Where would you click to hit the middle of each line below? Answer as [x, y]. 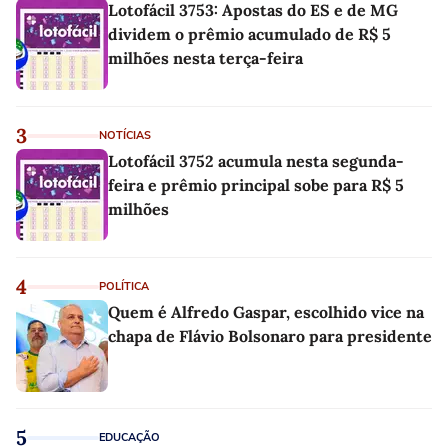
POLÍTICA [124, 286]
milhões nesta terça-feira [205, 57]
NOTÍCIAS [125, 135]
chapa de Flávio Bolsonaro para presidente [270, 335]
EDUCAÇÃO [129, 437]
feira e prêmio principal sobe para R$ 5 [256, 184]
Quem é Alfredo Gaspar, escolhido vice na [266, 311]
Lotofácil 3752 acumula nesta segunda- [256, 160]
